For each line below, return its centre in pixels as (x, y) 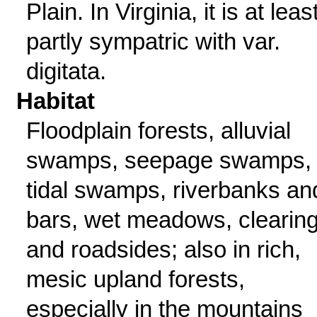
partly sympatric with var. (153, 41)
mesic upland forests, (135, 279)
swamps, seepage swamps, (168, 160)
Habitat (56, 101)
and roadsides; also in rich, (163, 249)
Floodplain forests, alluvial (158, 131)
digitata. (66, 71)
